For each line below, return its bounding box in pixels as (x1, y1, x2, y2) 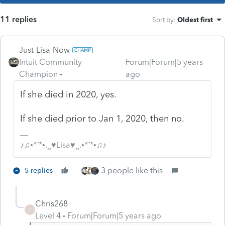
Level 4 (35, 210, 61, 220)
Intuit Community (19, 57, 82, 67)
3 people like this (101, 165, 163, 175)
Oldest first (177, 15, 213, 24)
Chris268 (35, 198, 68, 208)
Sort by (152, 15, 174, 24)
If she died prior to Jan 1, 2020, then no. (20, 113, 185, 124)
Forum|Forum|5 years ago (67, 210, 161, 220)
